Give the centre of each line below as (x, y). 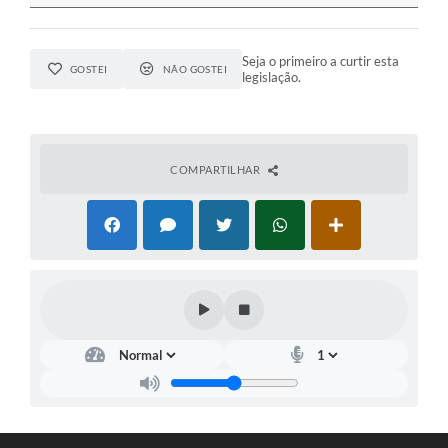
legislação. (272, 76)
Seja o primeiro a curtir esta (321, 60)
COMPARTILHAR (216, 169)
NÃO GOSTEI (195, 68)
